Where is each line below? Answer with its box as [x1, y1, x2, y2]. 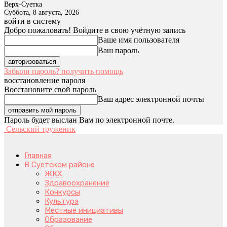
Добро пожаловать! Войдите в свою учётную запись [4, 26, 185, 34]
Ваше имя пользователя [98, 35, 179, 44]
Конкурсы [45, 187, 80, 197]
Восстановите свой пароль [4, 85, 96, 94]
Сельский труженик [6, 125, 75, 133]
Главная [24, 151, 52, 160]
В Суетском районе [24, 160, 95, 169]
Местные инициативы [45, 206, 123, 215]
